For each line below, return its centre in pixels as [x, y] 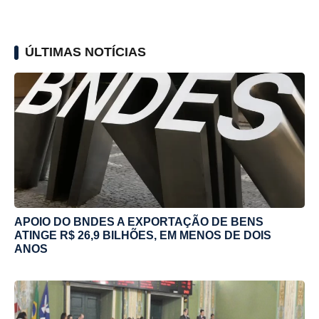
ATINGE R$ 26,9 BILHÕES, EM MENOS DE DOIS [143, 235]
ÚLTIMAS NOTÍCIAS [85, 52]
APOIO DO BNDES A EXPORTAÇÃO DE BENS [139, 221]
